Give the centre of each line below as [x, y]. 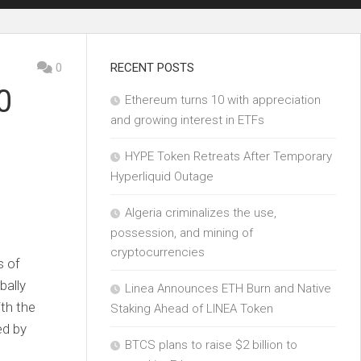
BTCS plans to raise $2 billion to [211, 345]
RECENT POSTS [152, 68]
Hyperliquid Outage [162, 176]
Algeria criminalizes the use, [201, 213]
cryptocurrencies [158, 252]
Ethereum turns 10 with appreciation [223, 100]
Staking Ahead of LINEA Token [192, 309]
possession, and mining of [182, 233]
